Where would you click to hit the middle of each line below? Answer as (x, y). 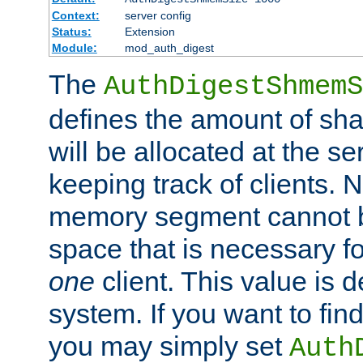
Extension (149, 32)
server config (158, 16)
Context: (75, 16)
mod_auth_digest (169, 48)
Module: (74, 48)
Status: (71, 32)
